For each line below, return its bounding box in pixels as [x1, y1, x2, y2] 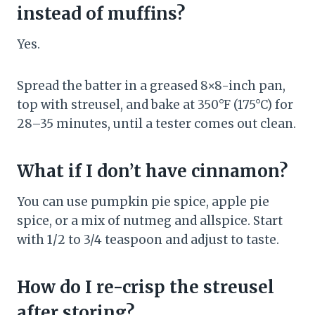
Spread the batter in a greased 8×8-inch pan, [17, 78, 285, 94]
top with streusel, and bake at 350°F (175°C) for [17, 97, 293, 113]
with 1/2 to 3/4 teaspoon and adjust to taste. [17, 232, 279, 248]
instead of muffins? [17, 3, 185, 25]
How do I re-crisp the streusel [17, 276, 274, 299]
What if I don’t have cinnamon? [17, 160, 288, 183]
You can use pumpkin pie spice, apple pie [17, 194, 269, 210]
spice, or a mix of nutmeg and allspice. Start [17, 213, 283, 229]
